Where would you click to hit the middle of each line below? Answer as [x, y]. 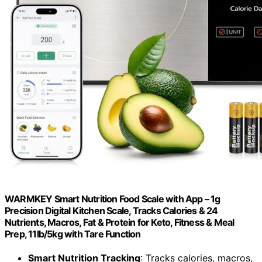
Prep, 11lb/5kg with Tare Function [73, 234]
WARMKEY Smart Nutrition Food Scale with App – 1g [113, 199]
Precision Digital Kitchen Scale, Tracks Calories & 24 [111, 210]
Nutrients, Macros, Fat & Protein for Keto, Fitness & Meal [120, 222]
